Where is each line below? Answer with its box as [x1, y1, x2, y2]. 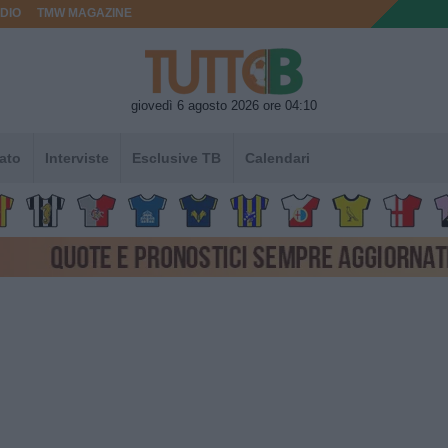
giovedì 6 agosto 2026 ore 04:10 [131, 97, 317, 113]
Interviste [44, 149, 109, 166]
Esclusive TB [132, 149, 222, 166]
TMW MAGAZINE [37, 7, 133, 19]
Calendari [244, 149, 310, 166]
